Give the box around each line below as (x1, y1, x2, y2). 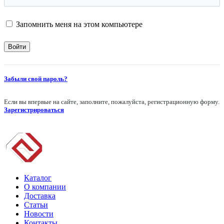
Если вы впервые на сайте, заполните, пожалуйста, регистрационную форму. (4, 98, 219, 106)
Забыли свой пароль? (4, 75, 67, 83)
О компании (24, 182, 66, 191)
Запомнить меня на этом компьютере (16, 20, 142, 29)
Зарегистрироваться (4, 106, 64, 114)
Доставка (24, 191, 55, 200)
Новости (24, 209, 53, 218)
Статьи (24, 200, 48, 209)
